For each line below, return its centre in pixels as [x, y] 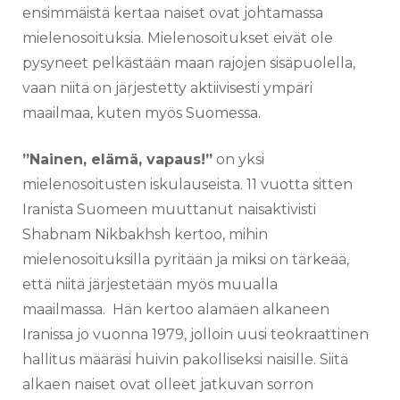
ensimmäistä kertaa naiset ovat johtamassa [173, 13]
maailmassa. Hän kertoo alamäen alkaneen [176, 310]
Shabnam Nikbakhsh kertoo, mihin [145, 235]
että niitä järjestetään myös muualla [150, 285]
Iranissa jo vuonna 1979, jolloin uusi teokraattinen [196, 335]
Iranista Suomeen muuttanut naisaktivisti [169, 210]
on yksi [238, 160]
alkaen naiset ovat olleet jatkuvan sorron [168, 385]
